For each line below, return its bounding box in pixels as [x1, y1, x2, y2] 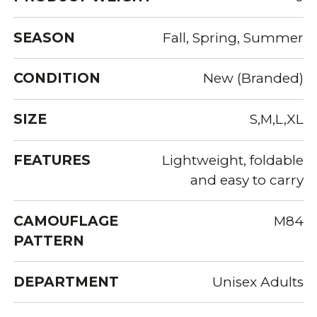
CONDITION [13, 70, 101, 87]
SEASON [13, 29, 76, 46]
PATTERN [13, 232, 85, 249]
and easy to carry [190, 171, 304, 188]
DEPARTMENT [13, 273, 120, 290]
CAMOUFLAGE [13, 212, 119, 229]
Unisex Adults [212, 273, 304, 290]
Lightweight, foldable [161, 151, 304, 168]
